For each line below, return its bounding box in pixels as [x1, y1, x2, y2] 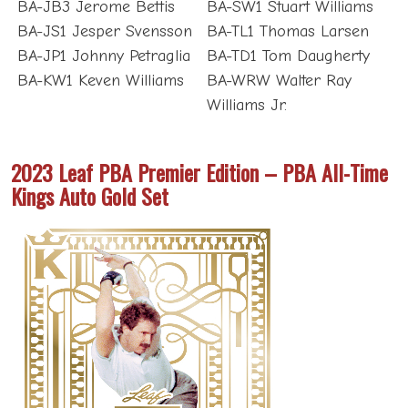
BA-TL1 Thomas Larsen [207, 21, 370, 41]
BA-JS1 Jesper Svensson [16, 21, 192, 41]
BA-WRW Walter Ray [207, 70, 352, 90]
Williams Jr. [207, 95, 288, 115]
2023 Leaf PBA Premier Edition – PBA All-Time [11, 155, 388, 189]
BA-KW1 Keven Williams [16, 70, 184, 90]
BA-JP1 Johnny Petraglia [16, 46, 190, 66]
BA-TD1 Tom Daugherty [207, 46, 371, 66]
